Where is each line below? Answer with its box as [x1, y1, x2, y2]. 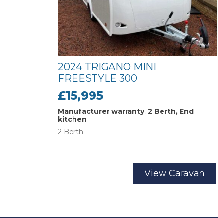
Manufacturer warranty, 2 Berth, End [58, 107, 194, 116]
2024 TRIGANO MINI [58, 61, 156, 73]
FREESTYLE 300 [58, 73, 137, 85]
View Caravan [145, 168, 205, 179]
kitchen [58, 115, 87, 124]
